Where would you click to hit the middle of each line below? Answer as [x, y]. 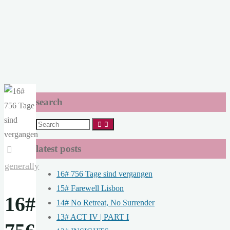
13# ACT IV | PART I [93, 217]
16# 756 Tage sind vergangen [104, 174]
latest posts [59, 149]
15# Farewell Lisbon [90, 188]
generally [22, 166]
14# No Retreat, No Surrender [106, 203]
